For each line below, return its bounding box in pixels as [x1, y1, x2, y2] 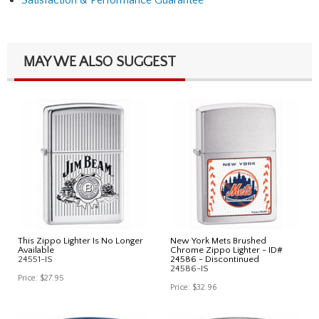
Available [18, 244, 54, 255]
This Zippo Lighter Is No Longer [18, 235, 143, 246]
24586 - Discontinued [170, 253, 259, 264]
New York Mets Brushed [170, 235, 266, 246]
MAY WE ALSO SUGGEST [23, 53, 176, 70]
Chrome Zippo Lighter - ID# [170, 244, 283, 255]
